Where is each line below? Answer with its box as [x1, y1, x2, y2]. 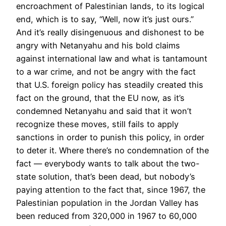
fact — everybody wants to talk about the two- [16, 158, 200, 168]
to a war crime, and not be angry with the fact [16, 66, 196, 77]
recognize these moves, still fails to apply [16, 119, 179, 129]
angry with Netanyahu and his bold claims [16, 40, 180, 50]
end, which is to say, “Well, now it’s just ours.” [16, 14, 194, 24]
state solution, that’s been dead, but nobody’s [16, 171, 195, 182]
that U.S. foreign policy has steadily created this [16, 79, 203, 90]
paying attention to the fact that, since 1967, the [16, 184, 205, 195]
